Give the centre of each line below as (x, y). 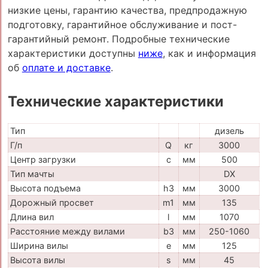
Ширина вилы (39, 246)
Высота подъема (45, 188)
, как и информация (209, 54)
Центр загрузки (43, 160)
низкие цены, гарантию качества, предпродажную (127, 10)
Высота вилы (37, 260)
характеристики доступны (73, 54)
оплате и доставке (66, 68)
